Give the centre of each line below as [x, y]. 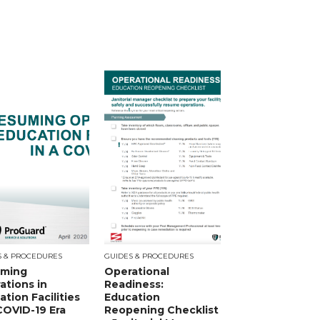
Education [132, 297]
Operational [137, 271]
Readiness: [134, 284]
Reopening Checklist [161, 310]
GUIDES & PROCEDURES [149, 256]
